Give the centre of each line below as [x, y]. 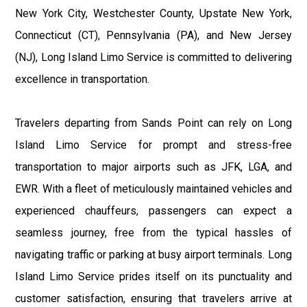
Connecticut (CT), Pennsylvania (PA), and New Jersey [153, 35]
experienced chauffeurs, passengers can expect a [153, 210]
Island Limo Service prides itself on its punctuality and [153, 276]
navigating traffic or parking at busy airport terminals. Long [153, 254]
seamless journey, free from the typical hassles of [153, 232]
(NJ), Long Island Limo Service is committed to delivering [153, 57]
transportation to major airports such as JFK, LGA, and [153, 167]
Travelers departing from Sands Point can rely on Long [153, 123]
